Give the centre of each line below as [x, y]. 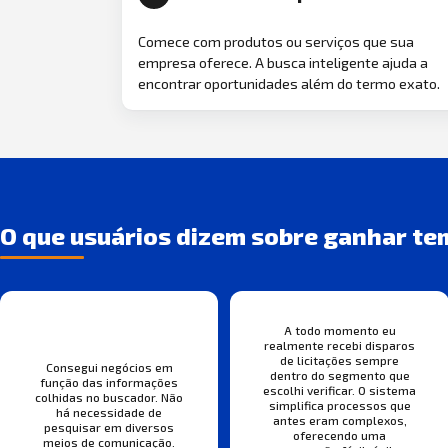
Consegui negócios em [109, 366]
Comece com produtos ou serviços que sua [276, 41]
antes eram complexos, [339, 419]
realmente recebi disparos [340, 344]
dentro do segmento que [339, 374]
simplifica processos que [339, 404]
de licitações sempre [340, 359]
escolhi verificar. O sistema [340, 389]
